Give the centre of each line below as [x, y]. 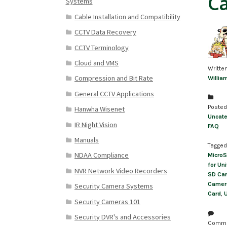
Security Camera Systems [113, 186]
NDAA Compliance [101, 155]
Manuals [86, 140]
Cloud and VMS [96, 63]
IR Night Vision [96, 124]
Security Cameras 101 [107, 201]
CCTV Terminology [101, 47]
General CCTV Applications [114, 93]
